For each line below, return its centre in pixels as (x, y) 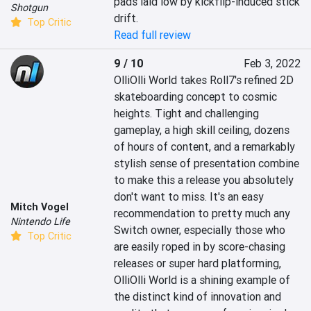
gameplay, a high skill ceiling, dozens (202, 130)
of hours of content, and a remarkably (205, 147)
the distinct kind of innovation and (198, 297)
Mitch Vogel (40, 207)
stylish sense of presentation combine (207, 163)
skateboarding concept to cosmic (196, 97)
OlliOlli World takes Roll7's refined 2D (204, 80)
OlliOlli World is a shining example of (202, 280)
